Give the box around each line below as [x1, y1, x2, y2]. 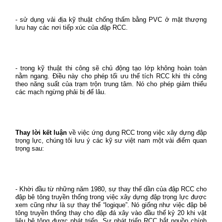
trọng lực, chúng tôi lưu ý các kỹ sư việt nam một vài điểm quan [15, 137, 207, 144]
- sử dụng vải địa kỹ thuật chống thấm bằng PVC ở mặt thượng [15, 16, 207, 23]
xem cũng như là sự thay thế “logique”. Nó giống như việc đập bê [15, 201, 207, 209]
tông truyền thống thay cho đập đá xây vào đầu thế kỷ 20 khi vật [15, 209, 207, 217]
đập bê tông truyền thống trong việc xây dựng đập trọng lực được [15, 193, 207, 201]
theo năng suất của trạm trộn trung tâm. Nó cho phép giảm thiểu [15, 80, 207, 88]
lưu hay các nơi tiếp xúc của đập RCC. [15, 24, 128, 31]
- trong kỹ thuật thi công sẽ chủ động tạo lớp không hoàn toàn [15, 64, 207, 72]
